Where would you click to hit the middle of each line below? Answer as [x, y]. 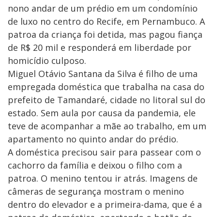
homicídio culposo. [47, 61]
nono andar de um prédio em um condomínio [103, 8]
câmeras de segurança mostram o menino [96, 192]
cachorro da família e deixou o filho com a [95, 165]
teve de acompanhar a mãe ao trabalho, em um [107, 126]
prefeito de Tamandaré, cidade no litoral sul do [107, 100]
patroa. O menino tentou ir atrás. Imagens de [103, 178]
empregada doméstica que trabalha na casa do [106, 87]
